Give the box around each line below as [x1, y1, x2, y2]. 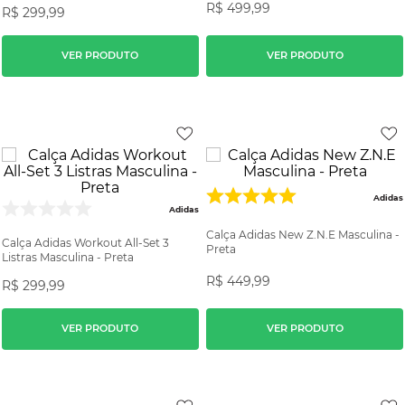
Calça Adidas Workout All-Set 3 [2, 235, 169, 250]
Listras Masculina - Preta [2, 250, 134, 264]
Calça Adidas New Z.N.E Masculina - [206, 227, 400, 241]
